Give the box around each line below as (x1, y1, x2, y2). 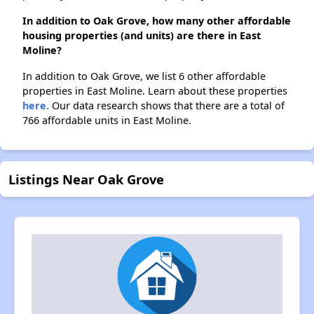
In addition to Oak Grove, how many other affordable (22, 14, 291, 28)
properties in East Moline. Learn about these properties (22, 84, 287, 98)
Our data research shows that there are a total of (49, 99, 285, 113)
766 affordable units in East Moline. (22, 114, 191, 128)
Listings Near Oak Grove (8, 170, 164, 189)
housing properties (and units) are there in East (22, 29, 261, 43)
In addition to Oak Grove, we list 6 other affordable (22, 69, 266, 83)
